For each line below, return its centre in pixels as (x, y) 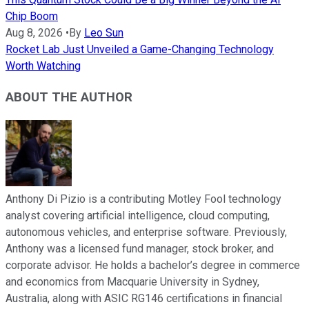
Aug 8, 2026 (34, 33)
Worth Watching (43, 66)
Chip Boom (32, 17)
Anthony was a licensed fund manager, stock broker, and (140, 248)
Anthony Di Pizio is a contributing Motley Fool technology (143, 199)
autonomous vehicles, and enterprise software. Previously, (146, 232)
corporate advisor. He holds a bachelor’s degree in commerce (153, 265)
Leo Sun (104, 33)
